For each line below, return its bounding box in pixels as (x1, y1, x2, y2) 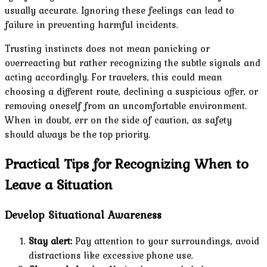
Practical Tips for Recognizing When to (5, 153, 249, 174)
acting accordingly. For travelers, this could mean (5, 69, 222, 84)
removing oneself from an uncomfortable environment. (5, 98, 247, 113)
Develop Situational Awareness (5, 206, 162, 223)
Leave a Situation (5, 173, 113, 195)
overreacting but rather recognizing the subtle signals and (5, 55, 260, 70)
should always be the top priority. (5, 126, 150, 141)
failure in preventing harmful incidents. (5, 17, 178, 32)
